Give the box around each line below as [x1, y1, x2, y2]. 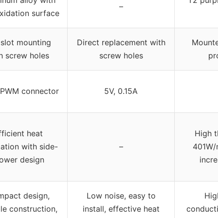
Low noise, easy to [86, 190, 156, 200]
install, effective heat [82, 203, 160, 214]
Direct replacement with [76, 37, 165, 47]
